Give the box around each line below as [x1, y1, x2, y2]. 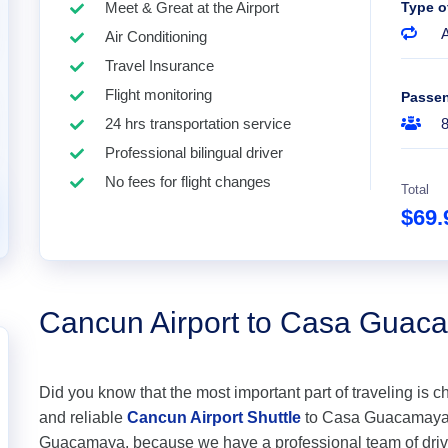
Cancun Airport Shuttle [127, 409, 301, 426]
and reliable [39, 409, 127, 426]
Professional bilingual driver [105, 144, 283, 161]
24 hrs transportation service [105, 115, 291, 132]
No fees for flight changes [105, 173, 271, 190]
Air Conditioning [105, 28, 207, 45]
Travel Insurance [105, 57, 214, 74]
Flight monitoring [105, 86, 212, 103]
